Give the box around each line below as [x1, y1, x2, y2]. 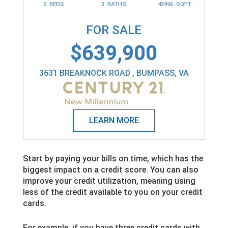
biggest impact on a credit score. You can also [22, 164, 198, 175]
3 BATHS [101, 1, 127, 8]
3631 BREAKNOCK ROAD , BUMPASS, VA [39, 68, 189, 78]
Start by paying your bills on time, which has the [22, 153, 203, 163]
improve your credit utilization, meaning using [22, 176, 195, 186]
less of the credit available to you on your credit [22, 187, 203, 197]
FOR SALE [86, 23, 142, 38]
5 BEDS [43, 1, 64, 8]
